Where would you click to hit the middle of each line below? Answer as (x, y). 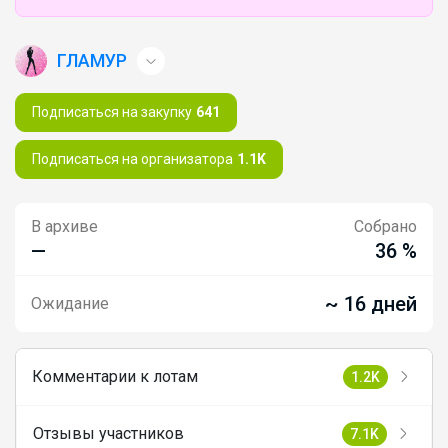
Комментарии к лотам (115, 376)
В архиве (64, 226)
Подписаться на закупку (112, 111)
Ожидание (70, 303)
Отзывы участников (108, 433)
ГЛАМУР (92, 60)
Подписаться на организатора (132, 158)
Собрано (385, 226)
